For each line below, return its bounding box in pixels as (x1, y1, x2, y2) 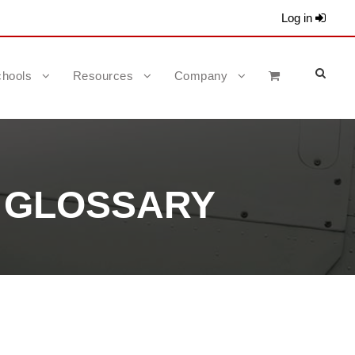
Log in (281, 11, 315, 25)
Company (174, 69, 227, 82)
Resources (72, 69, 133, 82)
